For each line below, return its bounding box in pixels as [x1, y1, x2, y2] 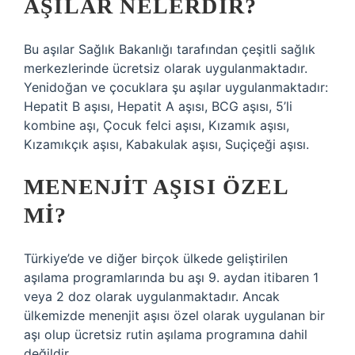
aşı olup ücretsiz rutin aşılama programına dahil [24, 326, 307, 342]
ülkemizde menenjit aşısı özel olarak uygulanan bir [24, 307, 325, 323]
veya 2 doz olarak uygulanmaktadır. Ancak [24, 288, 280, 304]
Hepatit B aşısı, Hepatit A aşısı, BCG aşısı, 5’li [24, 98, 292, 114]
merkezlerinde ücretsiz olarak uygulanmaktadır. [24, 60, 307, 76]
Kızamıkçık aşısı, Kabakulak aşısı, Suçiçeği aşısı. [24, 136, 309, 152]
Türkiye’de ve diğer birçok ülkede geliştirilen [24, 250, 288, 266]
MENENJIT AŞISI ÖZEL [24, 174, 288, 199]
